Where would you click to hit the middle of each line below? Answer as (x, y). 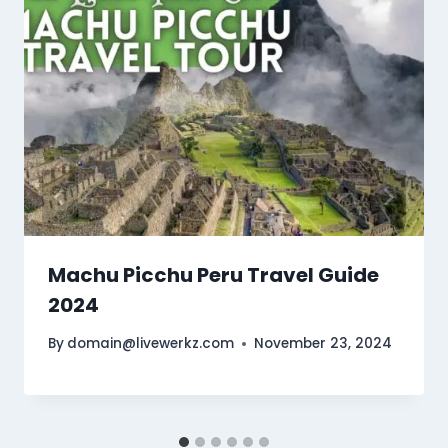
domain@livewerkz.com (151, 344)
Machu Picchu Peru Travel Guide (213, 274)
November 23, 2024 (323, 344)
